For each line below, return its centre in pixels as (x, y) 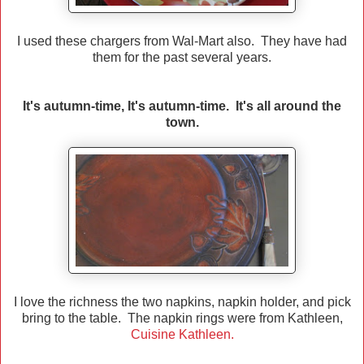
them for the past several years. (182, 58)
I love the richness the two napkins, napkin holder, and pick (182, 302)
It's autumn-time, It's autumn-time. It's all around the (182, 106)
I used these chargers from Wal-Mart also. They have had (182, 41)
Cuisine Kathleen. (182, 335)
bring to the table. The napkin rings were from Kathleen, (182, 318)
